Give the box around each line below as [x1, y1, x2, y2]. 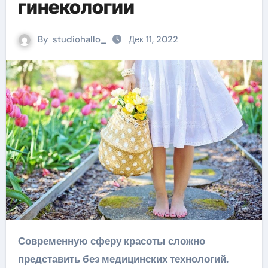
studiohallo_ [53, 33, 106, 45]
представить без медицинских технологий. [17, 252, 229, 266]
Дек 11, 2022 [129, 33, 178, 45]
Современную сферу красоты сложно [17, 234, 25, 248]
